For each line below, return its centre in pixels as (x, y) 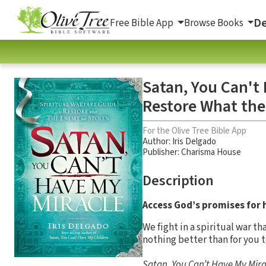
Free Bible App (142, 23)
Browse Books (214, 23)
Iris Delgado (194, 141)
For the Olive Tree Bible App (194, 131)
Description (178, 180)
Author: (157, 141)
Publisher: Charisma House (192, 152)
